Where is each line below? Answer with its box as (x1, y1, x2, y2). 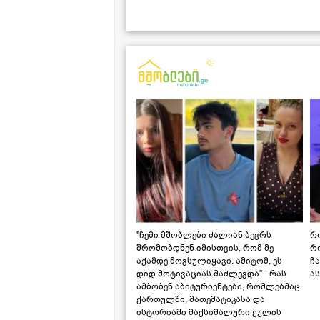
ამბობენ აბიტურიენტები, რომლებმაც (136, 280, 300, 292)
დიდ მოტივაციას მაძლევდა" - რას (136, 267, 286, 279)
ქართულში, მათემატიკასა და (136, 293, 265, 305)
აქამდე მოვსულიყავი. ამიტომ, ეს (136, 254, 282, 266)
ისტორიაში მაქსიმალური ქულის (136, 306, 281, 318)
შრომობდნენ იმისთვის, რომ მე (136, 241, 274, 254)
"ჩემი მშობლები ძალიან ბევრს (136, 229, 271, 241)
